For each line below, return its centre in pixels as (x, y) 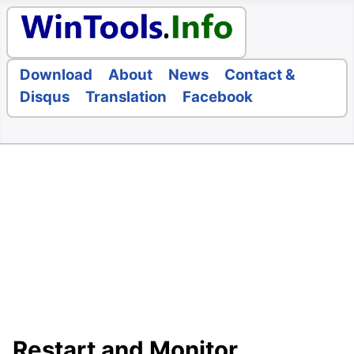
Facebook (218, 97)
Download (56, 75)
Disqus (45, 97)
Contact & (260, 75)
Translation (126, 97)
